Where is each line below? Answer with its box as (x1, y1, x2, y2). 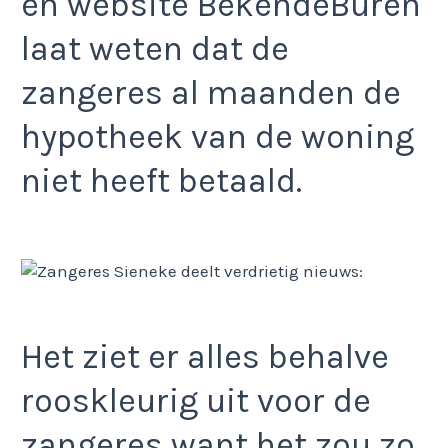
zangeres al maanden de (21, 72, 401, 113)
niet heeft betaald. (21, 160, 302, 201)
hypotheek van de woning (21, 116, 414, 157)
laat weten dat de (21, 28, 289, 69)
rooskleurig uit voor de (21, 380, 371, 421)
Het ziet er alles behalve (21, 336, 389, 377)
